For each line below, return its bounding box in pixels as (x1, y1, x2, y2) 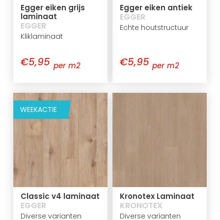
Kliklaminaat (21, 31, 63, 42)
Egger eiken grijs (21, 2, 85, 13)
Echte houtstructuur (120, 23, 189, 33)
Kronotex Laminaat (120, 191, 194, 201)
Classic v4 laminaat (21, 191, 100, 201)
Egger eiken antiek (120, 2, 192, 13)
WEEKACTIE (20, 105, 57, 115)
